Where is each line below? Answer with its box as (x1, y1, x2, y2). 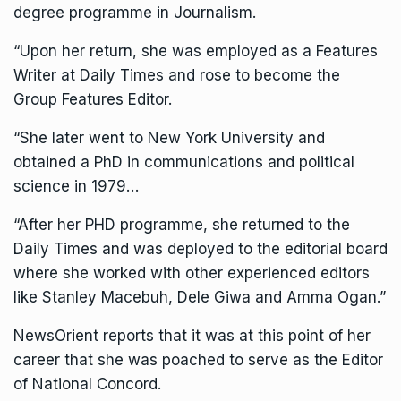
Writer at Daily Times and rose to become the (13, 66, 340, 85)
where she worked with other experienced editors (13, 264, 370, 283)
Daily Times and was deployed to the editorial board (13, 240, 388, 259)
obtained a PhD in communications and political (13, 153, 354, 172)
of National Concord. (13, 375, 161, 394)
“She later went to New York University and (13, 129, 325, 148)
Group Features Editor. (13, 90, 172, 109)
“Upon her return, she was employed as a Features (13, 42, 378, 61)
